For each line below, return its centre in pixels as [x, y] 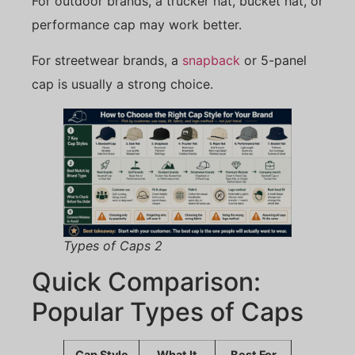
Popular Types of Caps [168, 311]
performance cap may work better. [137, 25]
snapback [211, 60]
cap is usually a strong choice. [122, 84]
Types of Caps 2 [113, 245]
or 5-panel [273, 60]
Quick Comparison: [146, 281]
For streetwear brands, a [107, 60]
